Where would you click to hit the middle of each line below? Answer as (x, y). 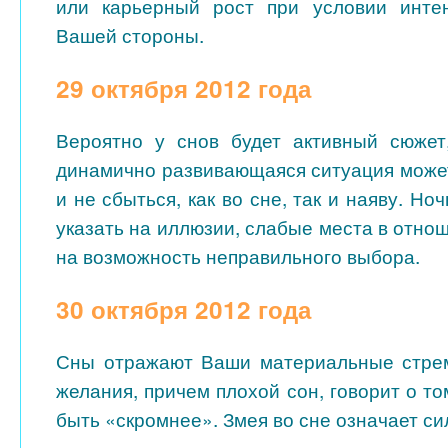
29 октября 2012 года (183, 87)
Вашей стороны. (130, 34)
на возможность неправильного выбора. (238, 255)
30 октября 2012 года (183, 308)
